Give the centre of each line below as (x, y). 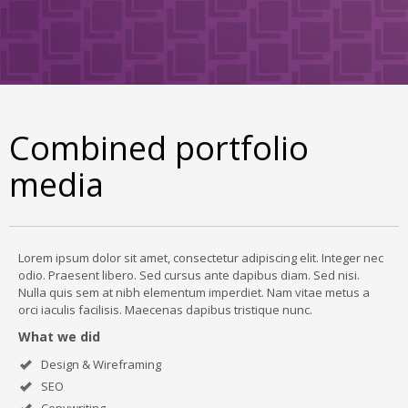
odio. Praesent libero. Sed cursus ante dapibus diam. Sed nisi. (189, 275)
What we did (59, 337)
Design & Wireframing (101, 364)
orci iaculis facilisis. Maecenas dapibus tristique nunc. (165, 310)
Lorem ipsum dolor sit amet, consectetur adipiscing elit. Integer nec (201, 258)
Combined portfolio (159, 148)
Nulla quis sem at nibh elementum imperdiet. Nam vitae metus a (194, 292)
